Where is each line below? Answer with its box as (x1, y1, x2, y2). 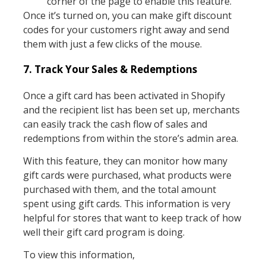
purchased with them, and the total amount (23, 182, 216, 196)
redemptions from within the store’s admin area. (23, 131, 240, 145)
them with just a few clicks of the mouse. (23, 37, 202, 51)
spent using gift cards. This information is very (23, 197, 230, 210)
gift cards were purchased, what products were (23, 168, 232, 182)
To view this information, (23, 248, 135, 262)
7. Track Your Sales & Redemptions (23, 62, 197, 76)
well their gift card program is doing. (23, 225, 185, 239)
